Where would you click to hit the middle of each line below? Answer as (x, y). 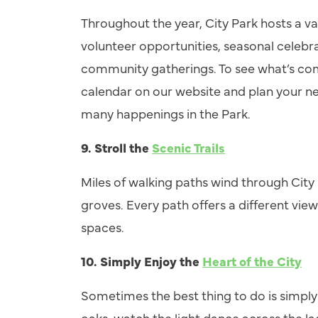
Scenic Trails (188, 147)
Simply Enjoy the (151, 261)
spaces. (103, 227)
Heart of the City (252, 261)
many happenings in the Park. (166, 113)
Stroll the (123, 147)
